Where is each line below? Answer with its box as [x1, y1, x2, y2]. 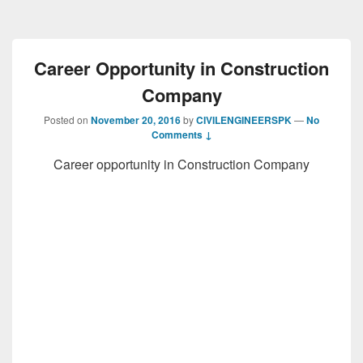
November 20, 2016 [91, 113, 181, 127]
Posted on [44, 113, 91, 126]
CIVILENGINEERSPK [196, 113, 292, 127]
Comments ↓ [151, 127, 212, 142]
